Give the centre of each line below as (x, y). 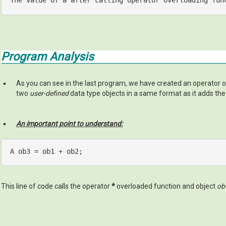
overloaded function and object (166, 186)
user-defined (49, 94)
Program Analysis (47, 57)
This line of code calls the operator (56, 186)
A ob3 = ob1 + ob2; (46, 151)
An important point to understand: (69, 124)
